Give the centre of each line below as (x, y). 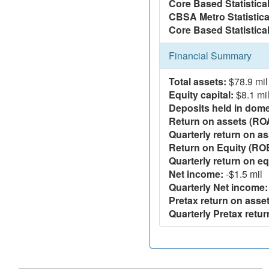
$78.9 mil (247, 81)
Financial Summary (210, 56)
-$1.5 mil (243, 174)
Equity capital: (201, 95)
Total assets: (198, 81)
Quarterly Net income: (218, 187)
